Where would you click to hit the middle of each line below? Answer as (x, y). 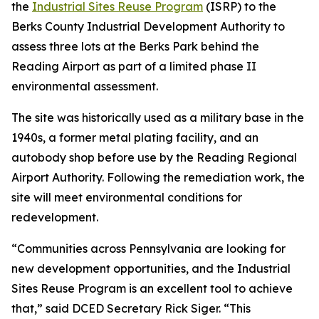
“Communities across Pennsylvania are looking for (148, 249)
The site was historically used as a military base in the (158, 117)
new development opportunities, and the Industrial (151, 268)
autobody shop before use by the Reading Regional (154, 157)
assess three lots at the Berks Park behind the (135, 46)
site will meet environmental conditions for (127, 197)
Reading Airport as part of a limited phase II (134, 66)
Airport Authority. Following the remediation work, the (158, 177)
